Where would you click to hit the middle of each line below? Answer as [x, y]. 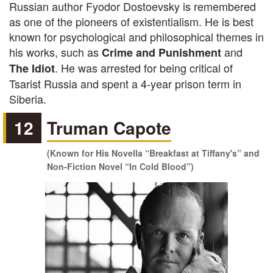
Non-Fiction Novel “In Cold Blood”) [121, 166]
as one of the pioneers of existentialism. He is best [131, 21]
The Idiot [32, 68]
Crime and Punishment [161, 52]
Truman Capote [109, 128]
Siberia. [28, 99]
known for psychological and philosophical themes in [136, 37]
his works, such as [55, 52]
